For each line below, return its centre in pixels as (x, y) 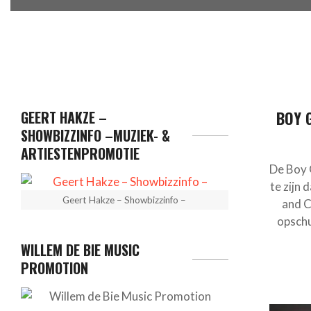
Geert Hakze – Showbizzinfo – (125, 200)
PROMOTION (54, 268)
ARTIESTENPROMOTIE (80, 154)
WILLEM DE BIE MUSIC (80, 250)
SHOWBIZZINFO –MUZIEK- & (95, 136)
